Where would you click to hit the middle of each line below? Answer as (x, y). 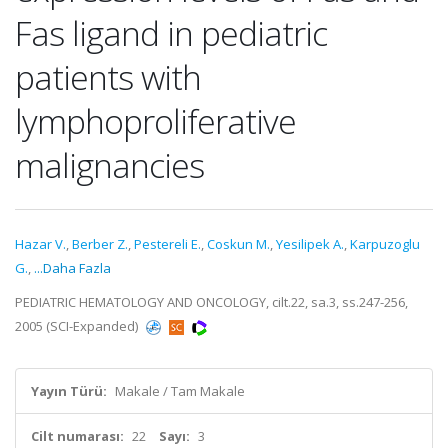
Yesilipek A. (310, 244)
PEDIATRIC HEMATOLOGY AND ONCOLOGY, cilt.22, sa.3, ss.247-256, (211, 302)
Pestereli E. (167, 244)
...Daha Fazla (72, 268)
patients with (108, 77)
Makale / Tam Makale (180, 391)
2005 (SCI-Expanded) (78, 326)
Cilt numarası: (77, 436)
